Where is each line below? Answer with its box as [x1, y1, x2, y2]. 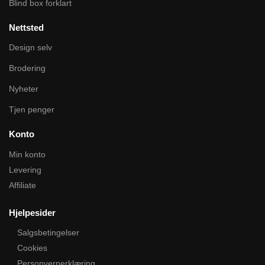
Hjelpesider [9, 207, 56, 218]
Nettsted [9, 22, 44, 33]
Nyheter [9, 84, 38, 94]
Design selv [9, 43, 52, 53]
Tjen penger [9, 105, 54, 115]
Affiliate [9, 180, 36, 190]
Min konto [9, 149, 46, 159]
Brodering [9, 63, 46, 73]
